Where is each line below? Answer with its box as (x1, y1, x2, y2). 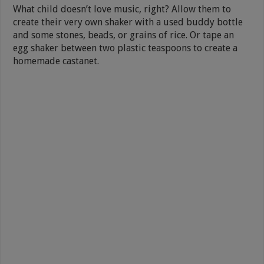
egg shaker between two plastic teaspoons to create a (13, 42, 238, 54)
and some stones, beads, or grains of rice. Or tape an (13, 29, 235, 41)
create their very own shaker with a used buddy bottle (13, 16, 243, 28)
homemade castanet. (13, 55, 100, 67)
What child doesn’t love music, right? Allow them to (13, 3, 232, 15)
